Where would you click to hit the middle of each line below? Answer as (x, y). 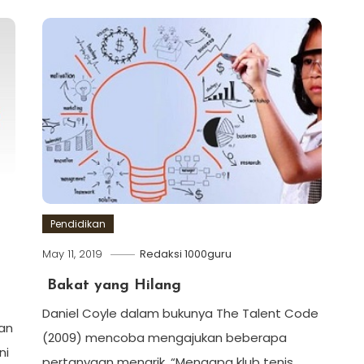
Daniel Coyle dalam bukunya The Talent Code (180, 314)
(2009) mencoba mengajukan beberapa (164, 338)
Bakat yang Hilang (111, 286)
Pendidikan (78, 224)
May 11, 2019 (72, 254)
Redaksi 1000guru (185, 254)
